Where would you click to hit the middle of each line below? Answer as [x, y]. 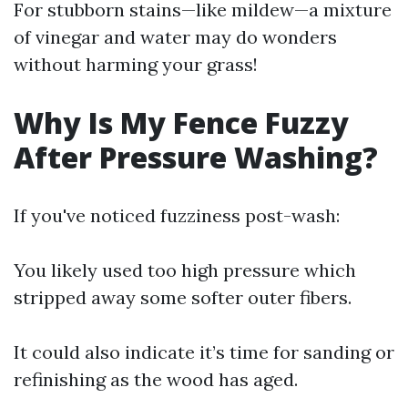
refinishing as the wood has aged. [156, 379]
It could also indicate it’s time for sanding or [204, 352]
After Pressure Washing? [196, 157]
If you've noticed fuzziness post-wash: [177, 215]
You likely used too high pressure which [185, 270]
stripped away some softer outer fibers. [183, 297]
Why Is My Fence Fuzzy [181, 122]
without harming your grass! [136, 64]
